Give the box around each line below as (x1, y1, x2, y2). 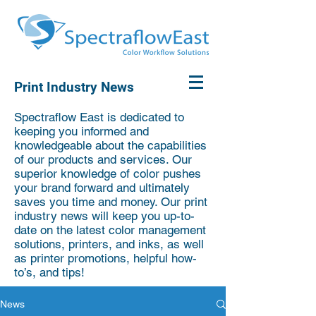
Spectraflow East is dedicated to (14, 110, 184, 124)
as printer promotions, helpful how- (14, 251, 197, 265)
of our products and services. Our (14, 152, 192, 166)
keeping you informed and (14, 124, 149, 138)
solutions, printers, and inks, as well (14, 237, 204, 251)
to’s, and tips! (14, 265, 85, 279)
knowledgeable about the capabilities (14, 138, 207, 152)
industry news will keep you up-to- (14, 209, 195, 223)
